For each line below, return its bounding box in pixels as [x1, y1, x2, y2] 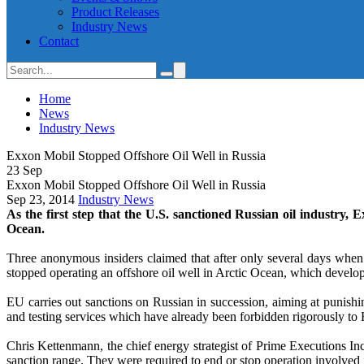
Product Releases [71, 5, 159, 19]
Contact [39, 34, 79, 48]
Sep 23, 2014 [6, 193, 78, 206]
